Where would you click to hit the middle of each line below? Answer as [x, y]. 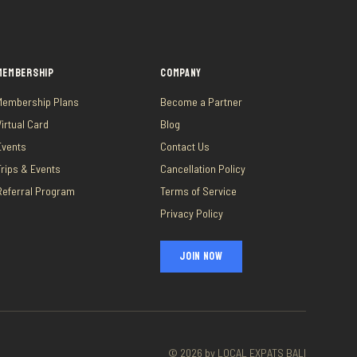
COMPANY [181, 73]
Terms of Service [199, 191]
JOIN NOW [201, 256]
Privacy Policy [192, 213]
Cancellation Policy [203, 169]
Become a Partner [202, 102]
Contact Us [185, 146]
